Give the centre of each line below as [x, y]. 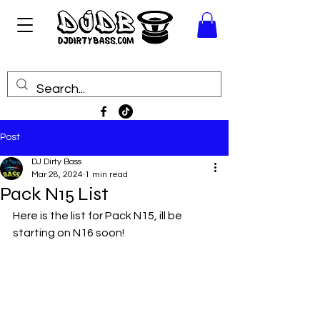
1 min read [106, 174]
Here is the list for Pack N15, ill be [99, 215]
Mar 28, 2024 [57, 174]
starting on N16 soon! [69, 232]
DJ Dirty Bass [56, 161]
